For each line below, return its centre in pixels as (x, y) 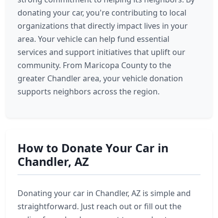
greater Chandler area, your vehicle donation (100, 78)
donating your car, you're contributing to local (102, 13)
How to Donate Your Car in (93, 148)
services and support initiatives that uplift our (101, 52)
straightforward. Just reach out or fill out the (100, 206)
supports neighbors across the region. (89, 91)
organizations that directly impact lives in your (103, 26)
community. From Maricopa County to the (94, 65)
